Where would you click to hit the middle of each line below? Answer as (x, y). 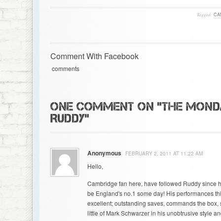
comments (65, 68)
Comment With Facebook (94, 56)
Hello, (95, 166)
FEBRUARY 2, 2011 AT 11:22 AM (164, 153)
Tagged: (204, 14)
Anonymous (104, 153)
